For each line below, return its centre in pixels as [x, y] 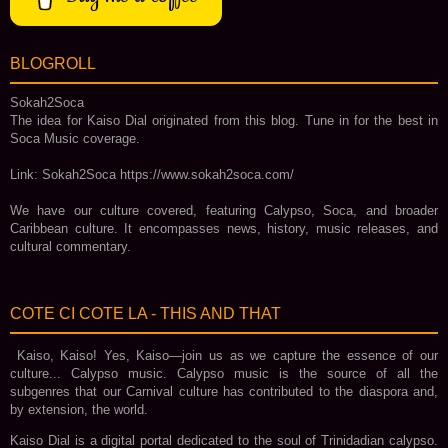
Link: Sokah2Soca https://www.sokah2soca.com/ [154, 174]
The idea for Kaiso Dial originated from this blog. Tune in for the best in [224, 120]
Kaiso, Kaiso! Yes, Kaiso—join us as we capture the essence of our [224, 355]
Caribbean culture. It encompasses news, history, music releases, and [224, 228]
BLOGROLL [53, 63]
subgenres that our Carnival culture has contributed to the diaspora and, [224, 391]
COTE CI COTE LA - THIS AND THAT [145, 313]
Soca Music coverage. [75, 138]
